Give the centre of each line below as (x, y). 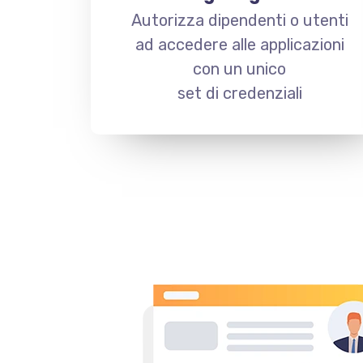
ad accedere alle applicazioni (239, 45)
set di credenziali (239, 93)
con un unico (240, 69)
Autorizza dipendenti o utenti (239, 20)
